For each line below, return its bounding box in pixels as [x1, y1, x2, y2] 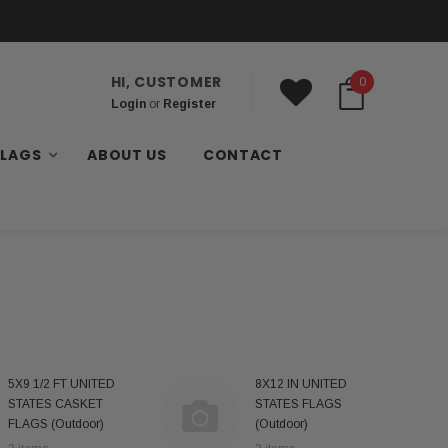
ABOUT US [87, 145, 167, 165]
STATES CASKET [8, 396, 103, 411]
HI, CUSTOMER [110, 72, 222, 92]
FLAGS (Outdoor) [8, 416, 104, 431]
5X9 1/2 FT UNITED [8, 376, 115, 391]
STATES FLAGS [254, 396, 342, 411]
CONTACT [202, 145, 283, 165]
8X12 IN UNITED [254, 376, 347, 391]
